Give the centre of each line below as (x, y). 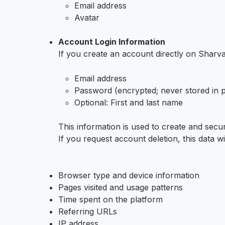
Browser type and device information (129, 175)
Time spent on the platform (110, 199)
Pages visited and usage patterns (121, 187)
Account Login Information (112, 42)
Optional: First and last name (129, 102)
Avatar (87, 18)
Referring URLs (88, 211)
